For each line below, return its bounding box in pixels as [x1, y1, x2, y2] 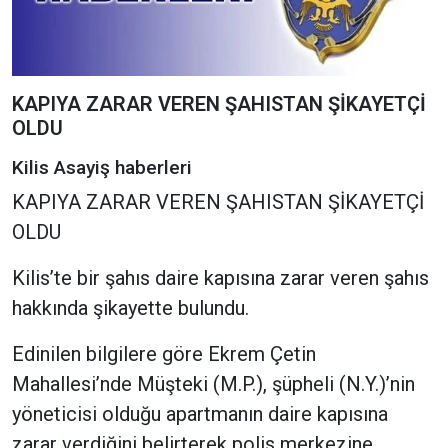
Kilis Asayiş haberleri [12, 156, 192, 180]
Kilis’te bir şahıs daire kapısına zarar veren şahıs [12, 266, 429, 291]
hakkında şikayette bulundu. [12, 296, 249, 321]
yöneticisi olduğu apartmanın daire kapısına [12, 402, 388, 427]
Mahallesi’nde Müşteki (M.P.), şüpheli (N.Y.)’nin [12, 372, 415, 397]
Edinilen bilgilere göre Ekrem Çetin [12, 342, 316, 367]
